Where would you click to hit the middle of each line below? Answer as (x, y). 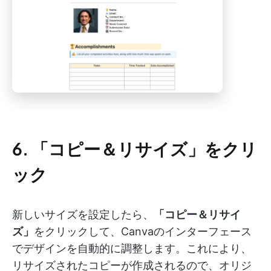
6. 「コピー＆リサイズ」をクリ (135, 149)
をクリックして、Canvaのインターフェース (143, 232)
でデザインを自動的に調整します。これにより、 (132, 249)
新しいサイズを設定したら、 (83, 215)
